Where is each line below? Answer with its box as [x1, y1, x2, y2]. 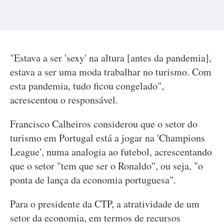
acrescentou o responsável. [10, 93, 118, 106]
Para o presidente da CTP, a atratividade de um [10, 197, 199, 210]
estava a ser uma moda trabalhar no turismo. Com [10, 65, 211, 78]
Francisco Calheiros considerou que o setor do [10, 117, 197, 130]
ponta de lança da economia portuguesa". [10, 173, 176, 186]
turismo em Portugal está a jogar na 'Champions [10, 131, 205, 144]
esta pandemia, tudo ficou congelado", [10, 79, 164, 92]
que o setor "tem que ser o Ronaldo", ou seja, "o [10, 159, 203, 172]
